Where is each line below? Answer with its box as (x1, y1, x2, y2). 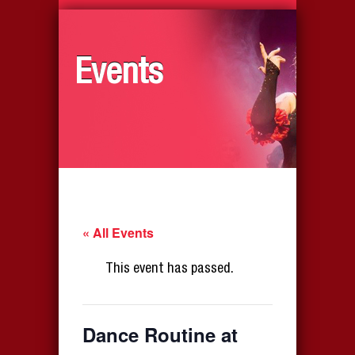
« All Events (82, 223, 154, 242)
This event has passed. (105, 261, 234, 277)
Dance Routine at (82, 320, 238, 348)
